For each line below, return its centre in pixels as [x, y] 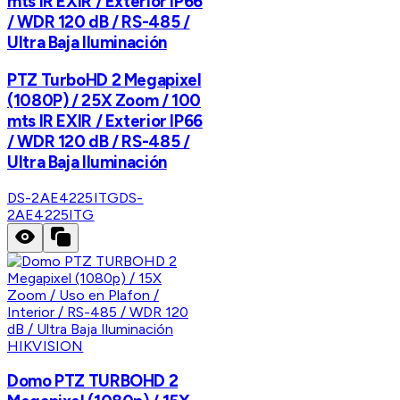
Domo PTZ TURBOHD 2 [93, 381]
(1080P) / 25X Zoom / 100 [104, 100]
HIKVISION [46, 346]
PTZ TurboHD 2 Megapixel [104, 79]
